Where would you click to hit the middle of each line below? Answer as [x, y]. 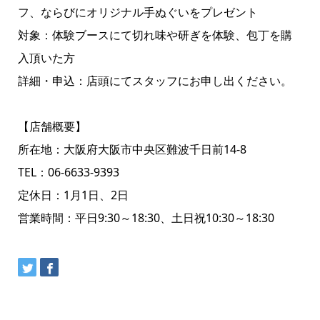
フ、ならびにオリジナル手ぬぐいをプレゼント [137, 12]
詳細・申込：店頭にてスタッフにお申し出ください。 [155, 81]
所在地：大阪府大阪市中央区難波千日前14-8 [132, 149]
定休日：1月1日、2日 [73, 195]
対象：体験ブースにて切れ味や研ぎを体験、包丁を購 [155, 35]
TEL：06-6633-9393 [68, 172]
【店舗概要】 [52, 126]
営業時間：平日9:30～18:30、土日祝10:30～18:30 [146, 218]
